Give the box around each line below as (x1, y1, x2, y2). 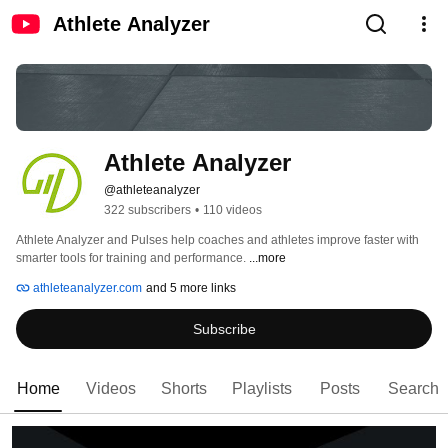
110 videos (203, 203, 262, 218)
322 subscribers (104, 203, 191, 218)
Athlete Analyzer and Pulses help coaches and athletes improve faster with (16, 233, 419, 248)
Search (388, 380, 439, 398)
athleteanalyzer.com (30, 281, 142, 296)
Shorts (161, 380, 207, 398)
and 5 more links (146, 281, 236, 296)
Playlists (232, 380, 292, 398)
